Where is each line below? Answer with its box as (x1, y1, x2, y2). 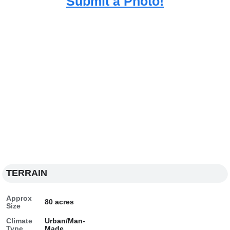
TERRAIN (6, 168, 48, 178)
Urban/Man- (45, 217, 86, 225)
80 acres (45, 198, 74, 206)
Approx (6, 195, 32, 202)
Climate (6, 217, 33, 225)
